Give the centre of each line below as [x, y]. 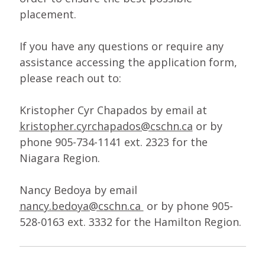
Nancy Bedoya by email [78, 190]
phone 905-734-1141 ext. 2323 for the [113, 142]
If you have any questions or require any [121, 46]
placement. [48, 14]
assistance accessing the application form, [128, 62]
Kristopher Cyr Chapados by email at [113, 110]
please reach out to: [70, 78]
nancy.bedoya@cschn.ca [81, 206]
